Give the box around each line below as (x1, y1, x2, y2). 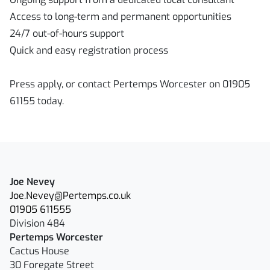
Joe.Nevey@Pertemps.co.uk (10, 189, 131, 202)
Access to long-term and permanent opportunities (10, 10, 231, 23)
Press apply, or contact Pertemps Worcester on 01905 (10, 78, 250, 90)
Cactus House (10, 245, 69, 257)
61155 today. (10, 95, 64, 107)
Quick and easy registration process (10, 44, 168, 57)
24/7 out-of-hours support (10, 27, 124, 40)
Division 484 (10, 217, 65, 230)
